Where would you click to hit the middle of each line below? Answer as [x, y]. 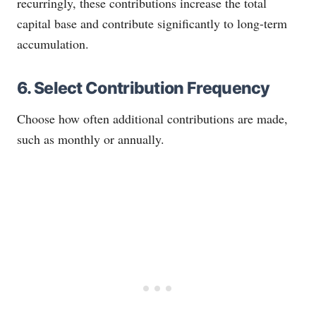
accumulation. [53, 44]
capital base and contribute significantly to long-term [152, 24]
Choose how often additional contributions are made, [152, 119]
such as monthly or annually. [91, 139]
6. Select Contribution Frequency [144, 89]
